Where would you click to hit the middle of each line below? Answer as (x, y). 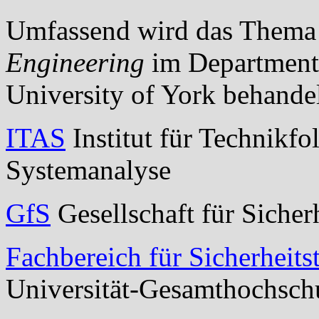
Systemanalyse (88, 169)
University (65, 94)
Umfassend (68, 30)
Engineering (75, 62)
